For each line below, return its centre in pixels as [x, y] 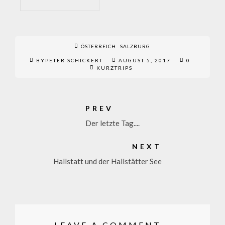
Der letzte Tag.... [113, 123]
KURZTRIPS [115, 68]
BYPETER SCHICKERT [71, 60]
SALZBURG [135, 46]
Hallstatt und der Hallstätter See [107, 161]
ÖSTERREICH [98, 46]
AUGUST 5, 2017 [145, 60]
